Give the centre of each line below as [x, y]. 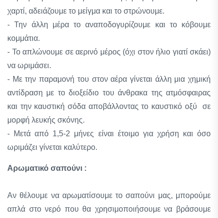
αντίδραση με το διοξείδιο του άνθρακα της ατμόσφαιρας [109, 93]
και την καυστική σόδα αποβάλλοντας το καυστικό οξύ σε [109, 106]
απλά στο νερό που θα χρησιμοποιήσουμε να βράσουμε [109, 209]
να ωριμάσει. [29, 65]
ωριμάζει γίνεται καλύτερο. [52, 147]
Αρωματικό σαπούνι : [47, 168]
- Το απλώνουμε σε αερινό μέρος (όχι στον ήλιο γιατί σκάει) [109, 52]
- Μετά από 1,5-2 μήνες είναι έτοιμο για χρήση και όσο [109, 134]
